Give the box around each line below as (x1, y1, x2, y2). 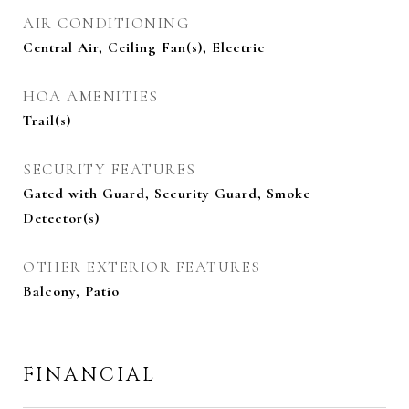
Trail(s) (23, 111, 71, 130)
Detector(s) (23, 209, 100, 227)
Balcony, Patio (23, 282, 120, 300)
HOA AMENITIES (23, 87, 159, 106)
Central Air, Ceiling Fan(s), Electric (23, 38, 266, 57)
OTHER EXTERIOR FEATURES (23, 257, 261, 277)
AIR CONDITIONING (23, 14, 190, 33)
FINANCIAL (23, 362, 156, 388)
